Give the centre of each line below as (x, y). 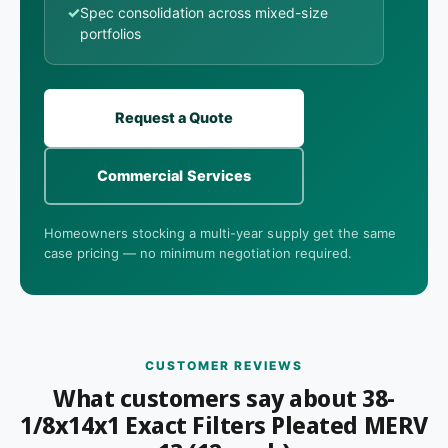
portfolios (111, 33)
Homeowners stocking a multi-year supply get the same (220, 232)
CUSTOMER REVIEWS (224, 365)
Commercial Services (174, 175)
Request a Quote (174, 117)
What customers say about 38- (224, 397)
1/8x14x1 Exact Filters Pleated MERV (224, 424)
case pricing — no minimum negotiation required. (198, 252)
